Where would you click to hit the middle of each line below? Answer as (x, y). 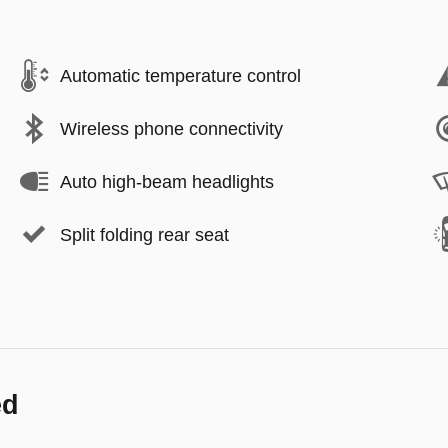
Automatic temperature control (180, 75)
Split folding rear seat (144, 234)
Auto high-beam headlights (167, 181)
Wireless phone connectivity (171, 128)
